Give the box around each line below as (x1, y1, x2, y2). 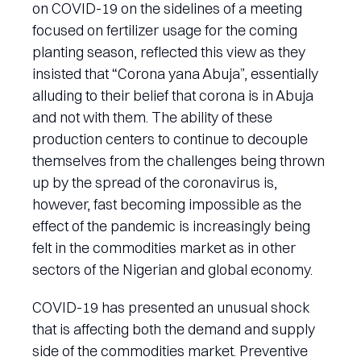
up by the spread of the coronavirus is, (32, 173, 277, 193)
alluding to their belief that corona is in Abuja (32, 86, 313, 106)
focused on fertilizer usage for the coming (32, 21, 297, 40)
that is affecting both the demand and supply (32, 320, 315, 339)
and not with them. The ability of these (32, 108, 272, 127)
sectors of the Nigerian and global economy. (32, 260, 313, 280)
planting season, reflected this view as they (32, 43, 305, 62)
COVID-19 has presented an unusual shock (32, 298, 310, 317)
